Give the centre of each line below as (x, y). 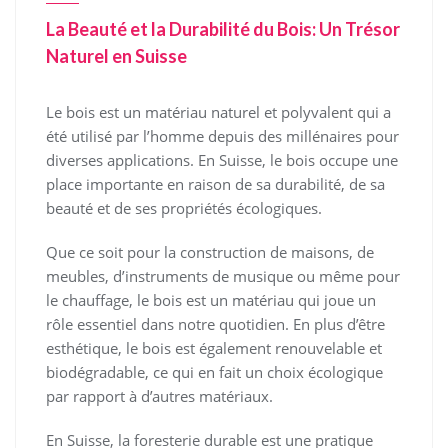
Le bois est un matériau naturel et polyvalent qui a (218, 112)
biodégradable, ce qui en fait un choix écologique (214, 372)
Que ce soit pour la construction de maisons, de (210, 252)
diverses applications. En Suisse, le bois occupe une (222, 160)
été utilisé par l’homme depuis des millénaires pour (222, 136)
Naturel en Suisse (116, 56)
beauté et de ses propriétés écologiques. (184, 208)
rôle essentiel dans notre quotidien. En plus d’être (215, 324)
